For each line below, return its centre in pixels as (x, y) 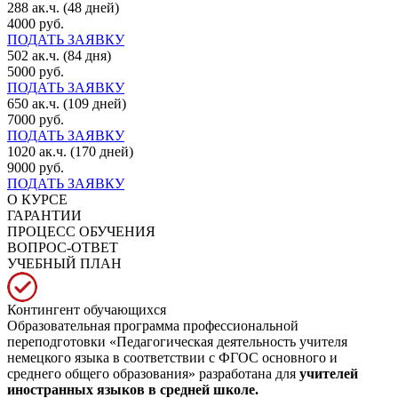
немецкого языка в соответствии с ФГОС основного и (172, 357)
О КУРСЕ (37, 199)
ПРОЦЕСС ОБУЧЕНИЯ (81, 231)
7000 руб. (36, 119)
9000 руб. (36, 167)
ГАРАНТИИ (44, 215)
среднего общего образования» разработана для (153, 373)
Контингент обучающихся (87, 309)
